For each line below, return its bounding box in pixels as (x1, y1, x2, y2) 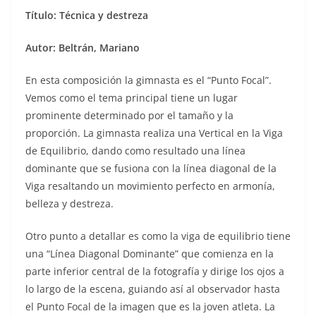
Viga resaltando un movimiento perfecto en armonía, (25, 178, 275, 193)
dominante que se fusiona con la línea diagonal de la (25, 161, 276, 175)
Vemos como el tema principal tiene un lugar (25, 90, 238, 104)
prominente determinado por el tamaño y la (25, 108, 233, 122)
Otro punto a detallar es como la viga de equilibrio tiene (25, 229, 291, 243)
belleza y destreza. (25, 196, 114, 210)
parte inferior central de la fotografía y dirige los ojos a (25, 264, 284, 278)
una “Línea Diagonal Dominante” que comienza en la (25, 246, 274, 260)
